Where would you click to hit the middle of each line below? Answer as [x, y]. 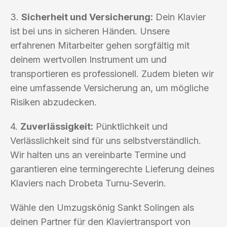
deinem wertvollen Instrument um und [88, 59]
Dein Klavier [179, 17]
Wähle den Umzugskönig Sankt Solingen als [102, 207]
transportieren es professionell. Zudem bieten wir [112, 73]
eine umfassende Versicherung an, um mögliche [109, 88]
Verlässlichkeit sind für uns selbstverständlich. [106, 140]
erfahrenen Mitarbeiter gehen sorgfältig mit [100, 45]
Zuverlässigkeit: [57, 126]
